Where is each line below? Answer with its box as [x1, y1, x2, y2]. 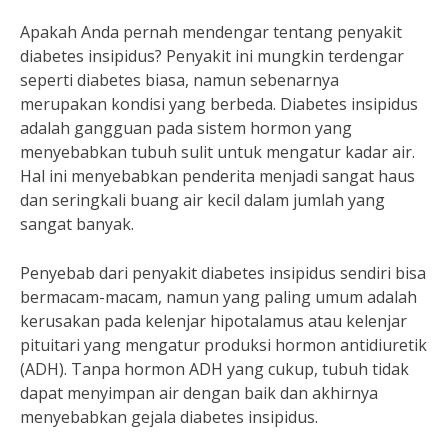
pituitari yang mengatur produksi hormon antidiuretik [20, 334, 427, 356]
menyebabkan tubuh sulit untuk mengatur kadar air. [20, 141, 415, 163]
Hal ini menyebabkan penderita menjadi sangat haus [20, 165, 415, 187]
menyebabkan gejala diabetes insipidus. [20, 406, 318, 428]
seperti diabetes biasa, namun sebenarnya [20, 69, 339, 91]
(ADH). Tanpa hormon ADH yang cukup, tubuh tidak [20, 358, 409, 380]
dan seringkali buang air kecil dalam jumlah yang [20, 189, 385, 211]
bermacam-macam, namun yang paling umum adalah [20, 286, 417, 308]
